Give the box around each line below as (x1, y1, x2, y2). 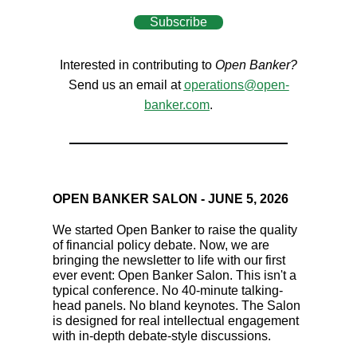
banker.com (144, 97, 210, 112)
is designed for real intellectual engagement (53, 313, 299, 328)
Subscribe (150, 14, 207, 29)
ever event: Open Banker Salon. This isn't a (53, 268, 296, 282)
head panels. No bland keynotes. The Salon (53, 298, 300, 312)
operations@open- (183, 77, 289, 92)
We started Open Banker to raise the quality (53, 222, 297, 237)
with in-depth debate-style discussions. (53, 328, 271, 343)
